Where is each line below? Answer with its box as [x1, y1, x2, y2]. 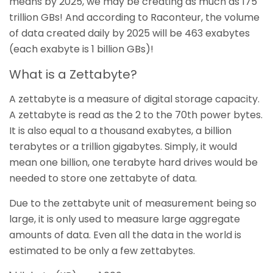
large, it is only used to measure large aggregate [9, 212, 240, 226]
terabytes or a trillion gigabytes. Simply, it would [9, 140, 237, 154]
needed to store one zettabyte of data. [9, 171, 197, 185]
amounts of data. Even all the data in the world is [9, 228, 241, 242]
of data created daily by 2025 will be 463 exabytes [9, 26, 250, 40]
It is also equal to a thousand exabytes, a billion [9, 124, 232, 138]
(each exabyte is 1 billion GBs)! [9, 42, 154, 56]
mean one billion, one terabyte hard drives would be [9, 155, 258, 169]
